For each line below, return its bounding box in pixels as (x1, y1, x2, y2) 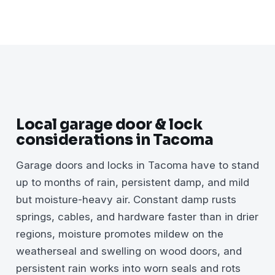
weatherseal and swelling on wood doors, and (16, 244, 242, 257)
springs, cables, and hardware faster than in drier (16, 210, 258, 223)
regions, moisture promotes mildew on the (16, 227, 223, 240)
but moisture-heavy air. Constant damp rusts (16, 193, 236, 206)
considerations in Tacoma (16, 130, 214, 149)
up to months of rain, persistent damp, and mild (16, 176, 249, 188)
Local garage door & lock (16, 115, 203, 134)
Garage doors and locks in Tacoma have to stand (16, 158, 259, 171)
